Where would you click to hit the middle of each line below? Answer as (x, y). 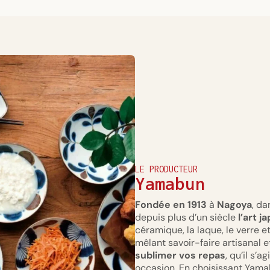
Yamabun (170, 184)
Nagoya (234, 205)
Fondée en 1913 (172, 205)
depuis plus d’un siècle (185, 218)
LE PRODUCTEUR (166, 169)
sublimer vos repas (180, 256)
